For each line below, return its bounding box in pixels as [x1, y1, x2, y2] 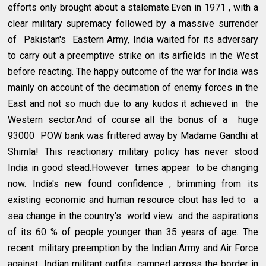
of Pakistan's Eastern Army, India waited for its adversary [8, 33, 258, 45]
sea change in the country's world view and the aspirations [8, 210, 258, 221]
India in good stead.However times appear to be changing [8, 161, 258, 173]
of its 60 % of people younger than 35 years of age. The [8, 226, 258, 237]
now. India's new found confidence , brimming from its [8, 178, 258, 189]
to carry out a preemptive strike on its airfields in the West [8, 49, 258, 61]
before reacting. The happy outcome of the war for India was [8, 65, 258, 77]
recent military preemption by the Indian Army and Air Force [8, 242, 258, 254]
